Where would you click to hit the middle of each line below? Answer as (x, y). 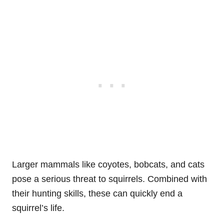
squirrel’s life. (38, 208)
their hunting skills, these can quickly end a (97, 193)
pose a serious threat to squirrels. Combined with (109, 179)
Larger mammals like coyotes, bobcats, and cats (108, 164)
